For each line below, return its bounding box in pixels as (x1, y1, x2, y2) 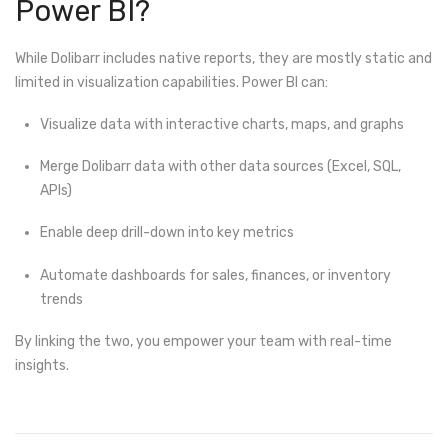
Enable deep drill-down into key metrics (40, 224, 294, 242)
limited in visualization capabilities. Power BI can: (15, 73, 328, 91)
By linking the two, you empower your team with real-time (15, 332, 392, 350)
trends (40, 290, 83, 308)
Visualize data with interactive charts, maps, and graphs (40, 116, 404, 134)
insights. (15, 356, 69, 374)
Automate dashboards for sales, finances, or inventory (40, 266, 391, 284)
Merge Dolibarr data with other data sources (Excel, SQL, (40, 158, 401, 176)
